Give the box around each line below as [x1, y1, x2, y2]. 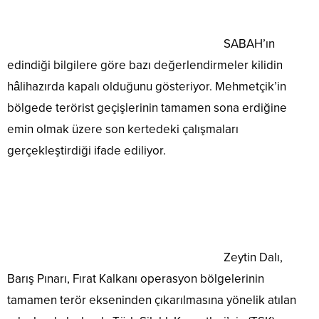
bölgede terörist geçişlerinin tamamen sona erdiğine [7, 100, 287, 116]
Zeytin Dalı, [221, 250, 283, 266]
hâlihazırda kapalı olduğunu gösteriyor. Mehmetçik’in [7, 79, 286, 95]
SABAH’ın [221, 36, 275, 52]
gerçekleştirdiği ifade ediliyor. [7, 143, 166, 159]
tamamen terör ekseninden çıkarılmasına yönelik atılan [7, 293, 296, 308]
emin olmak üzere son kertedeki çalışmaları [7, 122, 239, 137]
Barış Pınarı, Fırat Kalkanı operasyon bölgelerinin [7, 271, 264, 287]
